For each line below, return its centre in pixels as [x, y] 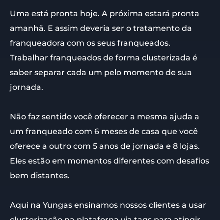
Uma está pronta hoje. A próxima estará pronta [105, 13]
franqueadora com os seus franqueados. [90, 43]
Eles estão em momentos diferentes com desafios [110, 161]
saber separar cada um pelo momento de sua [101, 72]
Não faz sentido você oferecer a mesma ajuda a [105, 116]
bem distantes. [40, 175]
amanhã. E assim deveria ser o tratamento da [101, 28]
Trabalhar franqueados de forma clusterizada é [104, 57]
